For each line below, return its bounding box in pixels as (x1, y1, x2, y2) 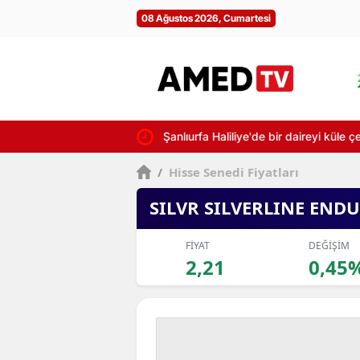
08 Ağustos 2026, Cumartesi (141, 12, 271, 24)
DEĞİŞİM (308, 239, 350, 252)
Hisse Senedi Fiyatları (166, 164, 300, 180)
